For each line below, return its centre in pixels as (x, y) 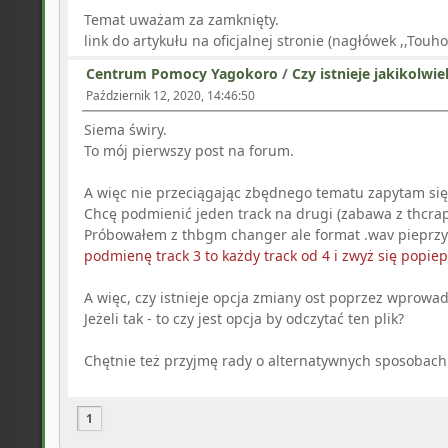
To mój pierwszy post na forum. (189, 150)
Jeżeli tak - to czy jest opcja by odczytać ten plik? (244, 318)
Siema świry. (125, 129)
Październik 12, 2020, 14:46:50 (170, 95)
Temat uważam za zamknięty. (181, 20)
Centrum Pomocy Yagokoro (182, 73)
